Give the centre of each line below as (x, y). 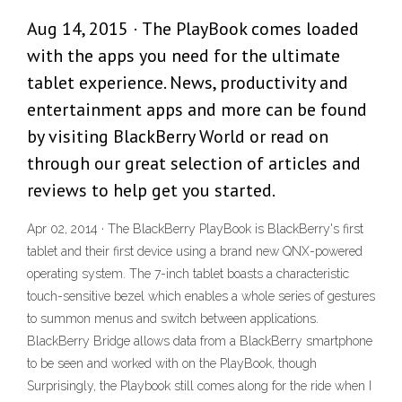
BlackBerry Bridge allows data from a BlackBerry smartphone (200, 341)
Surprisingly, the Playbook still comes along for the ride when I (199, 386)
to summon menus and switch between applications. (173, 319)
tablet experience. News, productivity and (188, 83)
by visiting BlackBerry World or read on (178, 137)
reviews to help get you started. (151, 191)
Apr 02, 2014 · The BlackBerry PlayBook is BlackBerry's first (195, 229)
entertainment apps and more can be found (197, 110)
